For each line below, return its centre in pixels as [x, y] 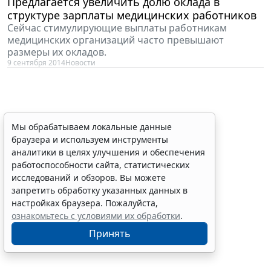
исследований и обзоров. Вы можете [89, 178]
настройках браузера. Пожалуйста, [85, 203]
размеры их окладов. [57, 52]
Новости [80, 62]
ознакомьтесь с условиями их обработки [96, 216]
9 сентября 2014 [36, 62]
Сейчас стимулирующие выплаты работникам [117, 28]
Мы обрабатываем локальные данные [92, 127]
